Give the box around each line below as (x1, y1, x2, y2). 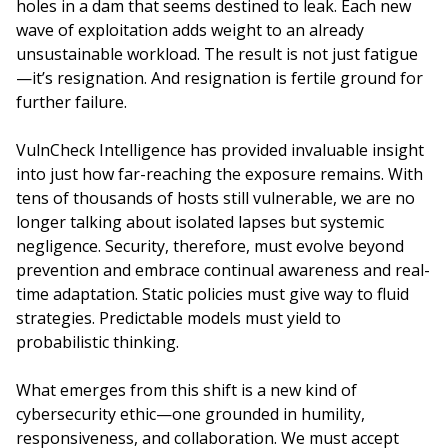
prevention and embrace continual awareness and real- (16, 259, 430, 281)
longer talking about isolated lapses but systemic (16, 211, 384, 233)
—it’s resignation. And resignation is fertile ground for (16, 67, 423, 89)
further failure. (16, 91, 127, 113)
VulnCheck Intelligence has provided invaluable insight (16, 139, 424, 161)
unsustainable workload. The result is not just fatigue (16, 43, 418, 65)
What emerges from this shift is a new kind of (16, 379, 357, 401)
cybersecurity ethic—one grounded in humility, (16, 403, 365, 425)
